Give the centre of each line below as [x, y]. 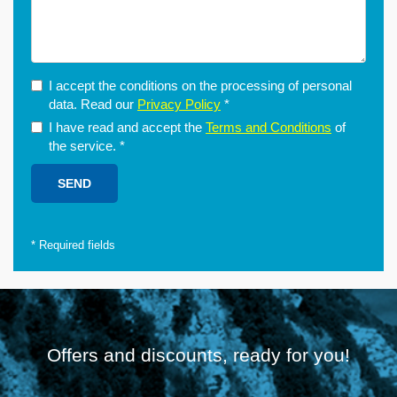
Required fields [75, 245]
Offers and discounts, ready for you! [198, 355]
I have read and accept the [127, 127]
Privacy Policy [179, 104]
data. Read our [93, 104]
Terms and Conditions [269, 127]
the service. [84, 146]
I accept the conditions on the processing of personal [200, 86]
